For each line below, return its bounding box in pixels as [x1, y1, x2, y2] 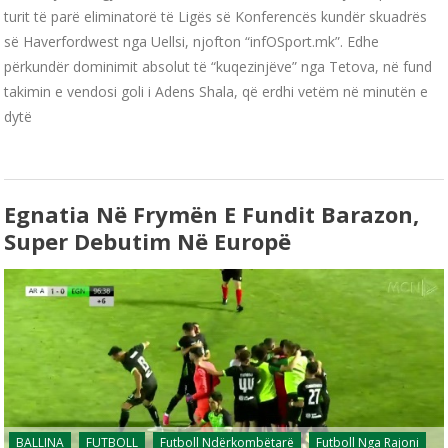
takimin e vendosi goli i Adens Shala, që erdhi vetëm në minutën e [4, 81, 429, 101]
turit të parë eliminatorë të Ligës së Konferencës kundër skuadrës [4, 6, 428, 26]
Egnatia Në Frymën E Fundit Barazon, [4, 198, 420, 229]
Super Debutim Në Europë [4, 225, 292, 256]
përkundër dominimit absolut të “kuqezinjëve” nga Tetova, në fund [4, 56, 433, 76]
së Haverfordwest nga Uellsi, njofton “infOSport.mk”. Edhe [4, 31, 380, 51]
